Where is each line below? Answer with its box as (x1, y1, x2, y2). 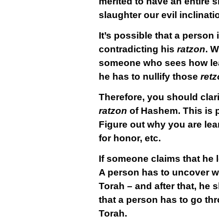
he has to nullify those (98, 71, 200, 82)
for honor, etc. (98, 133, 161, 143)
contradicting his (98, 44, 177, 54)
